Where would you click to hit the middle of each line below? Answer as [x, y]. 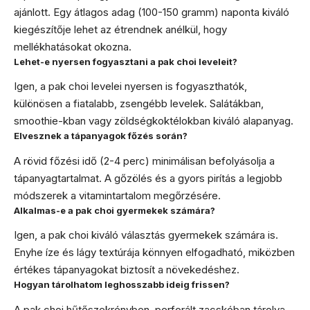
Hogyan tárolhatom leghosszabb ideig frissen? [122, 284]
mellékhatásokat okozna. [73, 46]
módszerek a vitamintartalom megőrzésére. [117, 195]
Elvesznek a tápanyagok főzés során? [101, 136]
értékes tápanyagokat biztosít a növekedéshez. [127, 270]
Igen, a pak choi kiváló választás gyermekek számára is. [146, 235]
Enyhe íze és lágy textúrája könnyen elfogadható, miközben [154, 252]
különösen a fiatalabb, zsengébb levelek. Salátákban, [139, 103]
